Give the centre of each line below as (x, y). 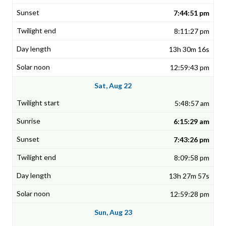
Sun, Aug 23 (113, 212)
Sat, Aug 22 (113, 86)
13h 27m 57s (189, 176)
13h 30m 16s (189, 49)
